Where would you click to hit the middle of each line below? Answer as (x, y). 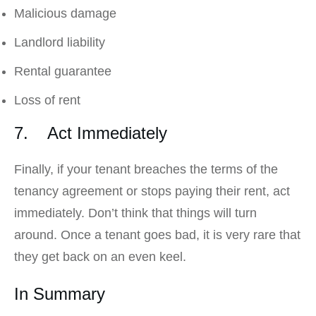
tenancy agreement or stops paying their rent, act (152, 192)
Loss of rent (47, 101)
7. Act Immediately (91, 133)
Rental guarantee (63, 72)
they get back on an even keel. (100, 257)
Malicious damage (65, 14)
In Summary (60, 294)
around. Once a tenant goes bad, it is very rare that (157, 235)
